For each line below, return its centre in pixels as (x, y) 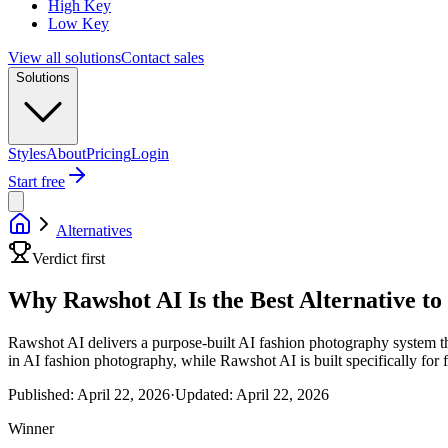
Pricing (108, 153)
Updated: (204, 395)
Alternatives (94, 230)
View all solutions (64, 57)
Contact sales (162, 57)
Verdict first (68, 258)
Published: (41, 395)
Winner (31, 429)
